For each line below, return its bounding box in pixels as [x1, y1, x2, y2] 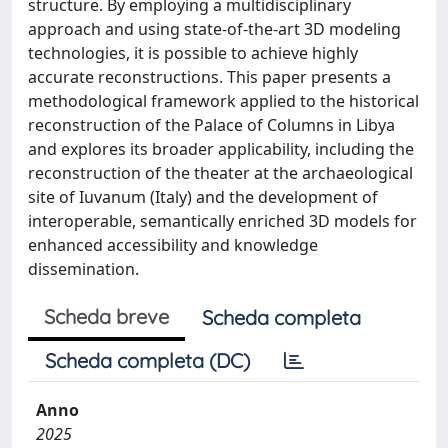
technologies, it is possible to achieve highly [28, 41, 358, 64]
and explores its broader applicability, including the [28, 137, 414, 160]
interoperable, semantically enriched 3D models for [28, 209, 417, 232]
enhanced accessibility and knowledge [28, 233, 318, 256]
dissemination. [28, 257, 139, 280]
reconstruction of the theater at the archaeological [28, 161, 413, 184]
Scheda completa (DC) [45, 347, 250, 373]
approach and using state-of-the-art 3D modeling [28, 17, 401, 40]
